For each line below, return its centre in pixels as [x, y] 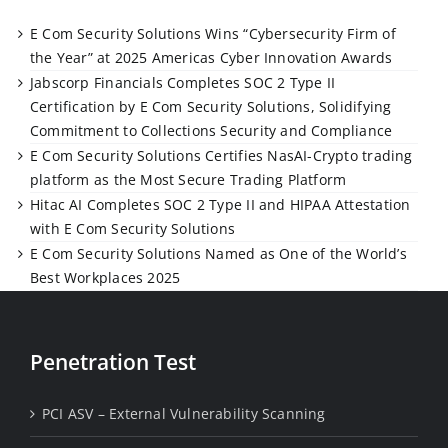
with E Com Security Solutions [133, 229]
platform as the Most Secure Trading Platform [188, 180]
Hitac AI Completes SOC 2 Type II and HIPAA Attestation [220, 205]
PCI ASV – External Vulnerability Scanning [184, 414]
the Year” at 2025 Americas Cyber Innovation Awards [211, 58]
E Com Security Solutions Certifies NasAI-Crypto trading [221, 156]
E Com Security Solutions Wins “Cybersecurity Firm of [213, 34]
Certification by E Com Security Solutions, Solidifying [211, 107]
